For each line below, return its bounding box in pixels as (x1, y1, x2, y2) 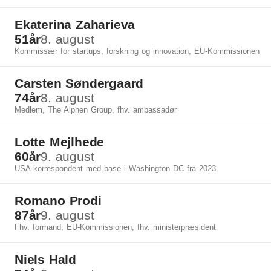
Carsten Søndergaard (15, 76, 144, 90)
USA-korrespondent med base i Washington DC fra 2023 (15, 164, 216, 173)
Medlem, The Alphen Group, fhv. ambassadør (15, 105, 177, 114)
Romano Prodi (15, 194, 102, 207)
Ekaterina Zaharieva (15, 18, 135, 31)
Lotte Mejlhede (15, 135, 105, 149)
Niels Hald (15, 252, 76, 266)
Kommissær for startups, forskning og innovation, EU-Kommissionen (15, 47, 260, 56)
